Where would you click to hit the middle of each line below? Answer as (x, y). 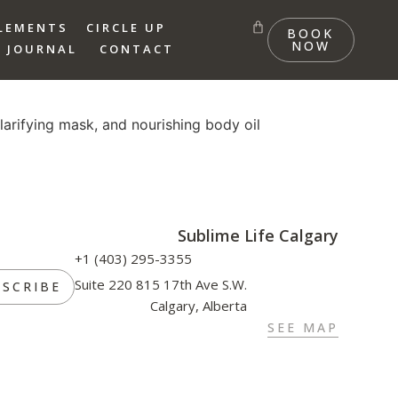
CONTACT (136, 49)
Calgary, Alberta (199, 306)
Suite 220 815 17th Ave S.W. (161, 285)
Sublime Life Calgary (258, 236)
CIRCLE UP (127, 28)
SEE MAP (302, 328)
